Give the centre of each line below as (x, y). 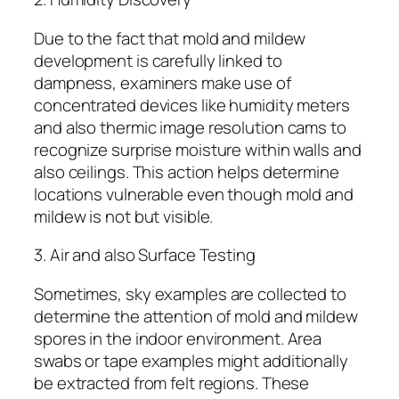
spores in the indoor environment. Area (178, 338)
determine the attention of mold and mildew (196, 316)
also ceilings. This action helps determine (187, 171)
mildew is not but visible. (124, 216)
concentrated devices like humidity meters (192, 105)
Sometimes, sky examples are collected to (190, 293)
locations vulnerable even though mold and (194, 194)
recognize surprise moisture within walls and (198, 149)
